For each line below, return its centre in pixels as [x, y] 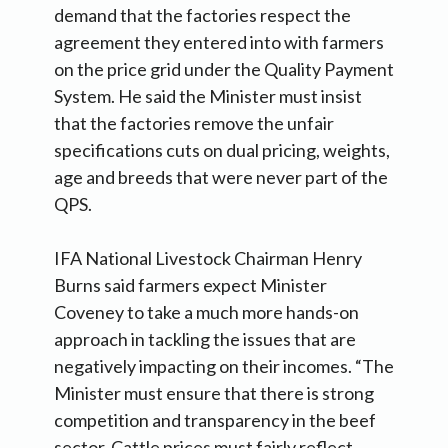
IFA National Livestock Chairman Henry [208, 258]
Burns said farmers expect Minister [190, 285]
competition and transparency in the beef [215, 420]
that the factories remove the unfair [194, 123]
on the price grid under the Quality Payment [224, 69]
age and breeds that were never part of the [221, 177]
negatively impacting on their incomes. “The [224, 366]
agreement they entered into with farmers [219, 42]
